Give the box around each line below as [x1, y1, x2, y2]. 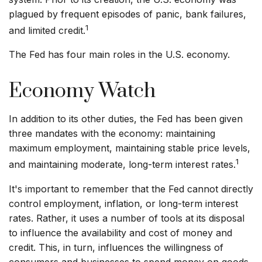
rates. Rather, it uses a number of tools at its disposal [9, 212, 244, 224]
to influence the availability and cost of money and [9, 226, 232, 239]
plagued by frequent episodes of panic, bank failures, [9, 8, 246, 20]
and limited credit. [9, 25, 85, 37]
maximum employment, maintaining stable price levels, [9, 142, 250, 154]
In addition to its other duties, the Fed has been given [9, 113, 243, 125]
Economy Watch [9, 78, 156, 105]
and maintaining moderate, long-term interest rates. [9, 158, 236, 171]
